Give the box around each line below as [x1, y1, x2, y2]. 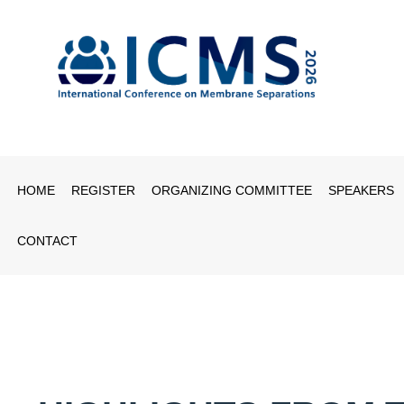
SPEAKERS [328, 182, 394, 197]
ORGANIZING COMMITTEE [151, 182, 312, 197]
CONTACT [17, 233, 78, 248]
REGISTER [71, 182, 135, 197]
